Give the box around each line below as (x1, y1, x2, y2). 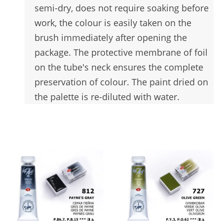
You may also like (7, 127, 82, 142)
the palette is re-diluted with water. (35, 91, 180, 103)
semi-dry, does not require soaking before (35, 2, 209, 14)
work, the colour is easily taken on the (35, 17, 191, 29)
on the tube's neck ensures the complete (35, 61, 203, 74)
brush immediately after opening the (35, 32, 187, 44)
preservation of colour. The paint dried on (35, 76, 208, 88)
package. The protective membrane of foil (35, 46, 208, 59)
